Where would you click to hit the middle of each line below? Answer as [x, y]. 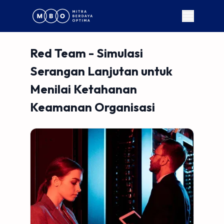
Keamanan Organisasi [93, 107]
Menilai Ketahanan [84, 89]
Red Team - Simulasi [87, 53]
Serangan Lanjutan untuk [101, 71]
